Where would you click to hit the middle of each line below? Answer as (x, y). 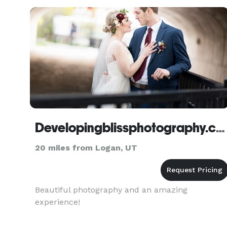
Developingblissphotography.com (220, 128)
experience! (58, 202)
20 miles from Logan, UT (86, 148)
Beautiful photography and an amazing (111, 190)
